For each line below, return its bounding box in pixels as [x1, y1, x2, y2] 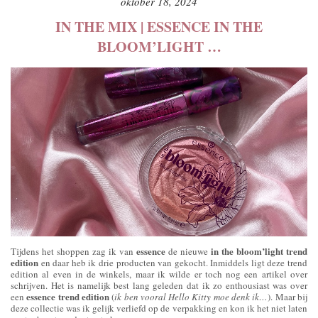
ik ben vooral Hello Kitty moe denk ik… [114, 290, 268, 303]
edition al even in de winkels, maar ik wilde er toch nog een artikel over [11, 267, 307, 280]
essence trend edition [26, 289, 109, 303]
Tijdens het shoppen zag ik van [11, 244, 136, 258]
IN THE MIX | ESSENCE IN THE [55, 16, 263, 37]
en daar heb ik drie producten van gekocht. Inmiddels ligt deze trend [38, 256, 307, 269]
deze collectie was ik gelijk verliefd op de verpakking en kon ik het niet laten [11, 301, 307, 314]
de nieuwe [165, 244, 211, 258]
